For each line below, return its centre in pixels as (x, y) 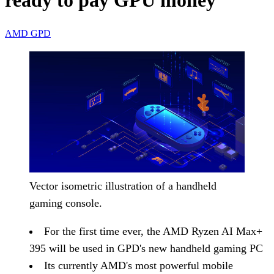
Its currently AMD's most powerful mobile (139, 265)
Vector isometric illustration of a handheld (123, 186)
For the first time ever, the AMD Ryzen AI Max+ (153, 231)
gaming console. (66, 203)
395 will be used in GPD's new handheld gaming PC (146, 248)
